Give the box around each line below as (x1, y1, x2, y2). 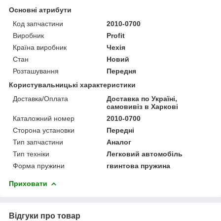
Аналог (107, 138, 132, 146)
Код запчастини (13, 19, 63, 28)
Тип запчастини (13, 138, 63, 146)
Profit (107, 31, 125, 39)
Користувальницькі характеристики (9, 80, 136, 89)
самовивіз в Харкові (107, 102, 179, 110)
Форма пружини (13, 161, 65, 170)
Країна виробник (13, 43, 67, 51)
